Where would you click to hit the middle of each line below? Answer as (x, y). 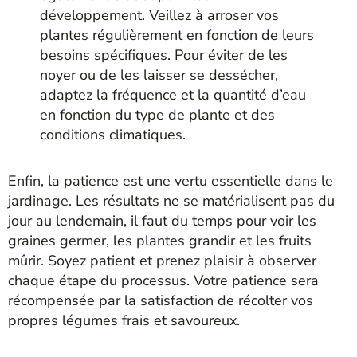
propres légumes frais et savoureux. (124, 320)
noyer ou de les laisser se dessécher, (159, 75)
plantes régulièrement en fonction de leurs (177, 35)
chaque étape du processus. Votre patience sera (163, 280)
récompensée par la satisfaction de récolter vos (161, 300)
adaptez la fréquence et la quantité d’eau (173, 95)
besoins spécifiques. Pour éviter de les (164, 55)
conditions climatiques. (113, 135)
